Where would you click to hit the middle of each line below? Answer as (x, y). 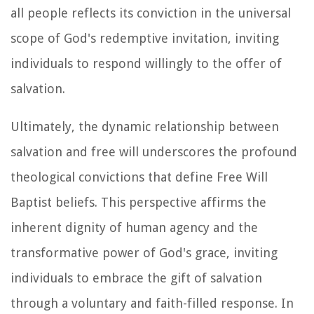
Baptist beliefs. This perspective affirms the (138, 202)
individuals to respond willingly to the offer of (146, 63)
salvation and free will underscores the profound (154, 151)
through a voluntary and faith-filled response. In (152, 303)
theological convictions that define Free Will (139, 177)
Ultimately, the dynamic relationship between (145, 126)
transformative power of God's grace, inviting (144, 252)
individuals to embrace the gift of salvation (136, 278)
